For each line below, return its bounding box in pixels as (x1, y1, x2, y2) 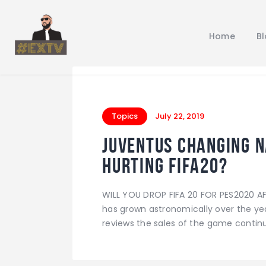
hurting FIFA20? (102, 154, 228, 178)
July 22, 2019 (155, 110, 205, 122)
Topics (112, 110, 138, 122)
